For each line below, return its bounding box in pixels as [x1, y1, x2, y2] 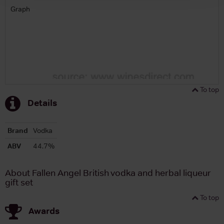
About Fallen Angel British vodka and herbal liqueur [5, 167, 211, 178]
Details [27, 96, 57, 108]
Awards [28, 204, 59, 216]
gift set [5, 176, 33, 188]
